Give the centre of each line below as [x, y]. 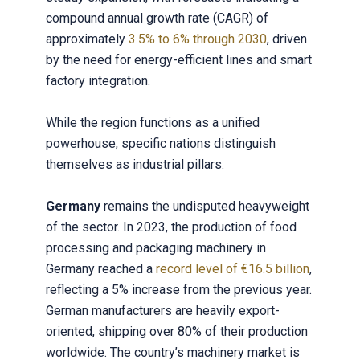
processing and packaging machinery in [155, 248]
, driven [286, 39]
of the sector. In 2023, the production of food [171, 227]
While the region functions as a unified [152, 123]
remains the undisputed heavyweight [206, 207]
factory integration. [98, 81]
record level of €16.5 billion [232, 269]
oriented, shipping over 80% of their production [176, 332]
